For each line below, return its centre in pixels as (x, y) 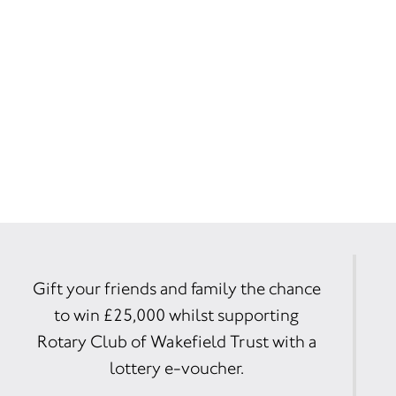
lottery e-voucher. (176, 368)
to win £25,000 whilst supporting (177, 315)
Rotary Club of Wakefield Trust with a (176, 342)
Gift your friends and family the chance (176, 289)
